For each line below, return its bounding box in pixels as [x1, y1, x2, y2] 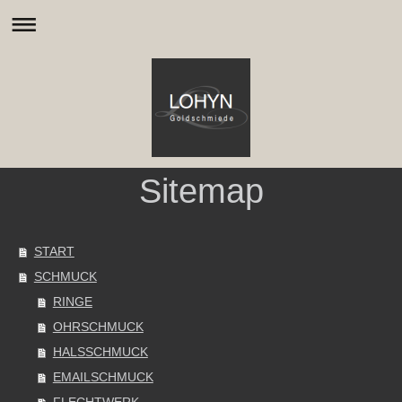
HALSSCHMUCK [52, 345, 148, 359]
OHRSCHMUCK [52, 319, 144, 334]
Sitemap [138, 171, 264, 210]
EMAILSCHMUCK [52, 370, 153, 384]
